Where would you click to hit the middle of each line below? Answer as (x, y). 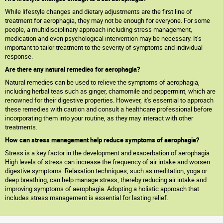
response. (19, 56)
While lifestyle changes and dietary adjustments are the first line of (99, 11)
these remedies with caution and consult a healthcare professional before (109, 109)
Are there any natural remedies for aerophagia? (72, 69)
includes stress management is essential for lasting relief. (87, 198)
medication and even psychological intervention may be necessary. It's (103, 38)
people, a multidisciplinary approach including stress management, (99, 29)
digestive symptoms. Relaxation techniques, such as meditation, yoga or (106, 171)
